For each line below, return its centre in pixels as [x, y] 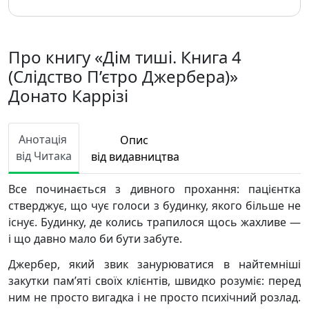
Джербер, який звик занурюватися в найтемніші [154, 264]
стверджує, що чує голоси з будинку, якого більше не [154, 206]
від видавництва [135, 157]
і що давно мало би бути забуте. [95, 239]
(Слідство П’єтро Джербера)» [123, 76]
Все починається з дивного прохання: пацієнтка [154, 189]
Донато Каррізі [68, 96]
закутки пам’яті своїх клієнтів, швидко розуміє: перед [154, 281]
